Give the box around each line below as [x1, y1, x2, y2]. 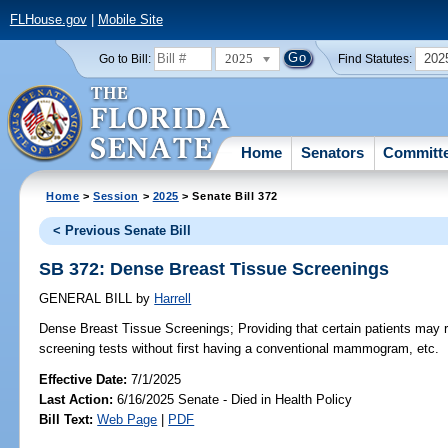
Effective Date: [39, 371, 132, 387]
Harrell [154, 291, 192, 307]
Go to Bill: [98, 52, 151, 65]
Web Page [97, 411, 158, 427]
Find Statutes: [338, 52, 413, 65]
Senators [301, 143, 365, 161]
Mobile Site [97, 12, 163, 28]
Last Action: [39, 391, 114, 407]
